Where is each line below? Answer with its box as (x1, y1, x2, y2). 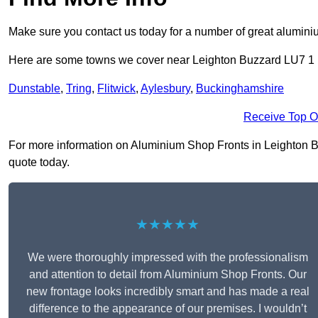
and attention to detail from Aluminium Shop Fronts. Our (28, 268, 307, 281)
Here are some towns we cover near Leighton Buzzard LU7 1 (9, 54, 314, 67)
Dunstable (9, 82, 60, 95)
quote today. (9, 156, 70, 169)
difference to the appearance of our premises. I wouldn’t (28, 302, 307, 315)
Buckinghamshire (196, 82, 284, 95)
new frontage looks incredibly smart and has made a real (26, 285, 309, 298)
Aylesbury (141, 82, 190, 95)
